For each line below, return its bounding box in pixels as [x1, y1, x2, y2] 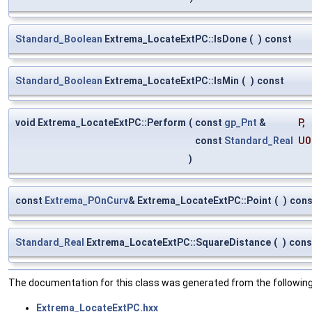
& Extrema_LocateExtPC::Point [128, 194, 272, 206]
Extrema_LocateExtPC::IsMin [102, 75, 239, 86]
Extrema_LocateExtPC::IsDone [102, 33, 247, 45]
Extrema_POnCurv [45, 194, 128, 206]
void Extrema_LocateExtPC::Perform [15, 116, 186, 128]
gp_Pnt [224, 116, 257, 128]
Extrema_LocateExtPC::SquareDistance [84, 236, 271, 248]
